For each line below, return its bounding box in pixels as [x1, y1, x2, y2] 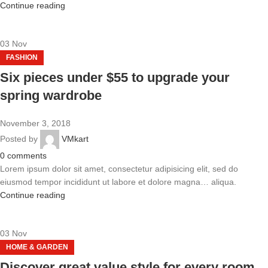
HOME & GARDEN [6, 243, 68, 251]
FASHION [6, 53, 38, 62]
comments [7, 151, 47, 160]
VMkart [62, 133, 89, 144]
